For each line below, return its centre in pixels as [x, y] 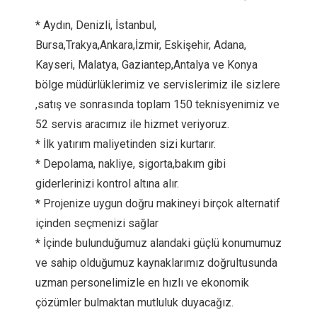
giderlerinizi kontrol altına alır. [107, 184]
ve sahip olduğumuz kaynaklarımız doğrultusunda [156, 263]
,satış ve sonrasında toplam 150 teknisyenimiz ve [157, 104]
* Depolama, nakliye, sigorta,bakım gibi [131, 164]
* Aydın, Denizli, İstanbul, [96, 25]
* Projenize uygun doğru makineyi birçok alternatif [158, 203]
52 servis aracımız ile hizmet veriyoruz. [132, 124]
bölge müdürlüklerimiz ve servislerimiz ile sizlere [158, 85]
